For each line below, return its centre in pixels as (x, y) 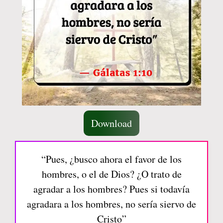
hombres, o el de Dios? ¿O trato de (111, 174)
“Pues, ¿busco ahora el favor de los (111, 159)
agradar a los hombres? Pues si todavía (111, 189)
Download (111, 123)
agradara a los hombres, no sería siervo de (111, 204)
